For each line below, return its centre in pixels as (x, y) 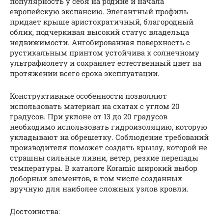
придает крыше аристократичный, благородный (102, 21)
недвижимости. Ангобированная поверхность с (100, 42)
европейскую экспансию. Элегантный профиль (99, 11)
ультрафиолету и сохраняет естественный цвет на (106, 63)
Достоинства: (35, 211)
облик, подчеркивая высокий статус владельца (99, 32)
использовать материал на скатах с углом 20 (95, 106)
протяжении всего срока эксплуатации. (85, 73)
